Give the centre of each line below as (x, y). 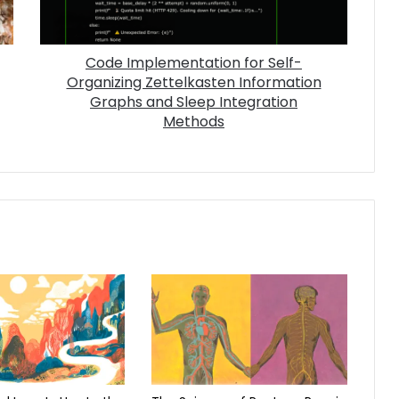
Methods (194, 122)
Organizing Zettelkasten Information (194, 82)
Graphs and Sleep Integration (194, 102)
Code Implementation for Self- (91, 63)
